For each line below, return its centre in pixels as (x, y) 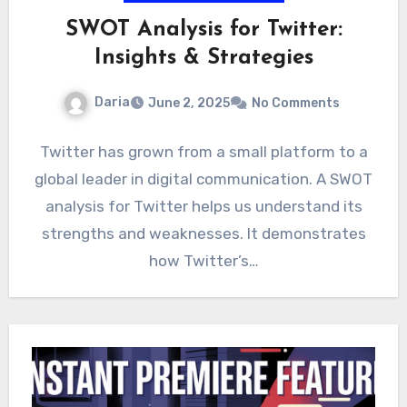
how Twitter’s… (203, 261)
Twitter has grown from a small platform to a (203, 152)
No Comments (296, 104)
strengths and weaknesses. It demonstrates (203, 234)
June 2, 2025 (189, 104)
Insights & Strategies (203, 59)
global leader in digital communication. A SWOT (203, 179)
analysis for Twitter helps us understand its (203, 207)
